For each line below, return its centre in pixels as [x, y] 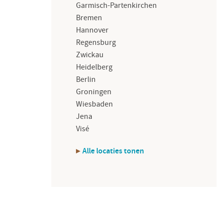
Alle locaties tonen [113, 151]
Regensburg [96, 42]
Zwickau [90, 55]
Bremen [89, 18]
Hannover [92, 30]
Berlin [86, 79]
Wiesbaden [95, 104]
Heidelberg [94, 67]
